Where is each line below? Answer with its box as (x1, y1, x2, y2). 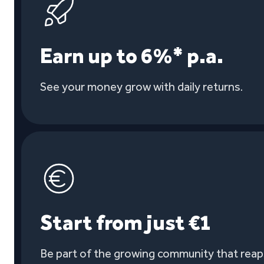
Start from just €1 (40, 210, 210, 235)
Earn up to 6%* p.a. (40, 43, 223, 68)
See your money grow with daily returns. (40, 80, 243, 94)
